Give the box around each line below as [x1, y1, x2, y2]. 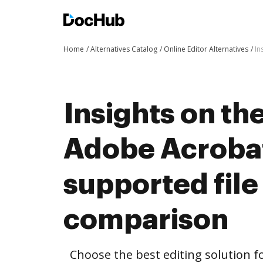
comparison [63, 205, 228, 234]
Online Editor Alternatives [164, 44, 248, 54]
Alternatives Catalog [90, 44, 157, 54]
